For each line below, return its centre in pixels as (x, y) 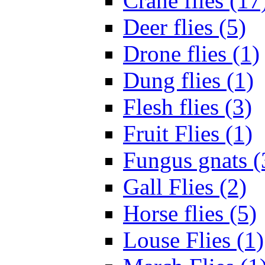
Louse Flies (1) (193, 240)
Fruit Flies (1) (188, 134)
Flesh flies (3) (188, 107)
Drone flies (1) (191, 54)
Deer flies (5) (185, 27)
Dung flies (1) (188, 80)
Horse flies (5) (190, 214)
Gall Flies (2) (185, 187)
